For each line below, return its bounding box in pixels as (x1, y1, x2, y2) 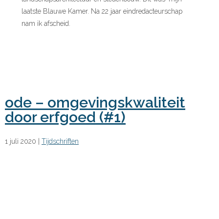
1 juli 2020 (5, 137, 36, 146)
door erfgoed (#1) (5, 109, 126, 126)
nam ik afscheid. (22, 20, 71, 28)
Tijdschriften (42, 137, 79, 146)
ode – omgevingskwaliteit (5, 94, 185, 111)
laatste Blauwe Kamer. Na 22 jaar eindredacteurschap (22, 7, 183, 16)
